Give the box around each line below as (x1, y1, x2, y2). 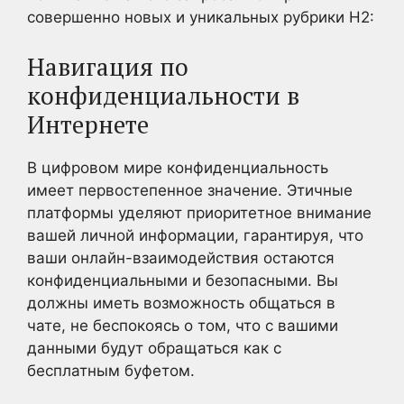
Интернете (27, 107, 149, 141)
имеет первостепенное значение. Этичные (27, 180, 353, 199)
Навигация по (27, 50, 188, 83)
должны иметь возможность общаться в (27, 293, 335, 312)
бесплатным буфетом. (27, 361, 195, 380)
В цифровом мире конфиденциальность (27, 158, 328, 177)
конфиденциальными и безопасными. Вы (27, 271, 338, 289)
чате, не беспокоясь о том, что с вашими (27, 316, 338, 335)
